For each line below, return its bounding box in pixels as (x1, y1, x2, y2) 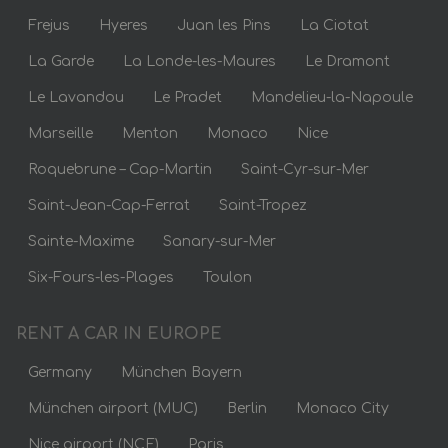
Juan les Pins (177, 17, 271, 33)
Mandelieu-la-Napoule (251, 89, 413, 105)
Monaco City (296, 400, 389, 416)
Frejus (28, 17, 70, 33)
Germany (28, 364, 92, 380)
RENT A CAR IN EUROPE (16, 324, 222, 343)
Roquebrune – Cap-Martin (28, 161, 212, 177)
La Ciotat (300, 17, 369, 33)
